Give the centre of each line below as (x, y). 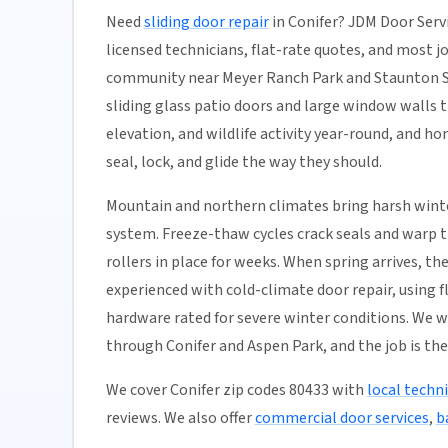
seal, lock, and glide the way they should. (243, 162)
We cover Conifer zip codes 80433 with (236, 390)
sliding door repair (206, 22)
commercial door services (341, 418)
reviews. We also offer (180, 418)
